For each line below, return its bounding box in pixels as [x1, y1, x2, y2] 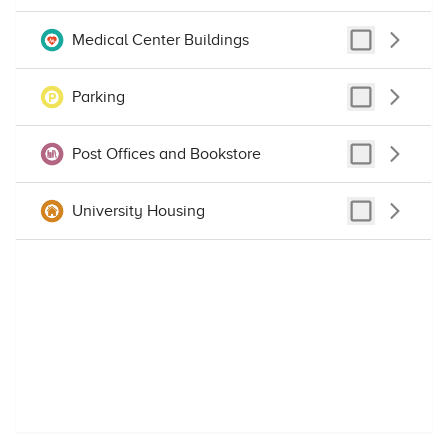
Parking [72, 88, 125, 106]
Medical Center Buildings [72, 31, 249, 49]
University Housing [72, 202, 205, 220]
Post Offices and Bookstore [72, 145, 261, 163]
